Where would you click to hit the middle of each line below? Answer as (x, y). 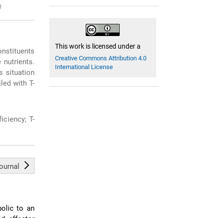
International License (84, 67)
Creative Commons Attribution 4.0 (101, 58)
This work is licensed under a (98, 46)
